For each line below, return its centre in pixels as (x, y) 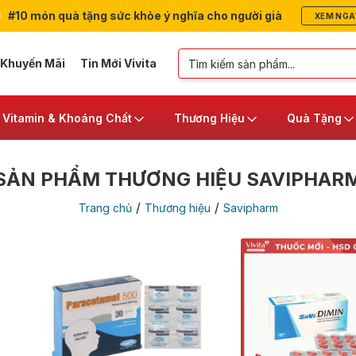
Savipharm (250, 208)
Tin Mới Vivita (118, 63)
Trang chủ (105, 208)
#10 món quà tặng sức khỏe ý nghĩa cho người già (143, 15)
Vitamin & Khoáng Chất (67, 118)
